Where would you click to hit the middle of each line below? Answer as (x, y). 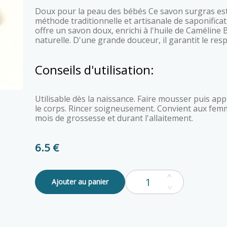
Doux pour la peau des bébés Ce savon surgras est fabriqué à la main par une (38, 11)
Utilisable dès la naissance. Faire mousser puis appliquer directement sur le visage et (38, 99)
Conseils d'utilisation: (94, 70)
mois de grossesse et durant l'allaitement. (114, 118)
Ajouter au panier (80, 182)
